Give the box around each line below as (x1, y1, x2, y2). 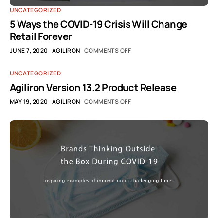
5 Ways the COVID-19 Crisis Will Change (10, 18, 187, 31)
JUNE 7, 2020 (10, 46, 48, 54)
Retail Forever (10, 30, 72, 43)
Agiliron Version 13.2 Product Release (10, 81, 177, 94)
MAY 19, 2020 (10, 97, 48, 106)
